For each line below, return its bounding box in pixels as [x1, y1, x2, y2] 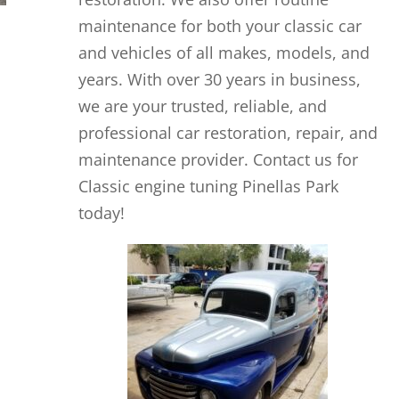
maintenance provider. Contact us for [77, 149, 358, 171]
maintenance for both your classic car [77, 15, 362, 37]
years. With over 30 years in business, [77, 69, 361, 91]
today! [77, 202, 125, 224]
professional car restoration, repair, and [77, 122, 378, 144]
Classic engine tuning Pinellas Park [77, 175, 338, 198]
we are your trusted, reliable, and [77, 95, 327, 118]
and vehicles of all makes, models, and [77, 42, 370, 64]
